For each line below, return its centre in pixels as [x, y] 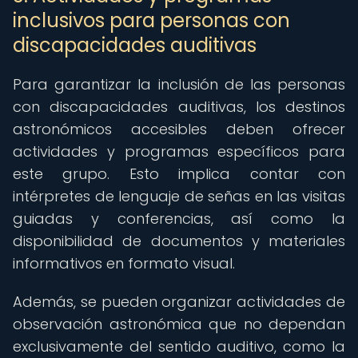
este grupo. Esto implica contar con [179, 174]
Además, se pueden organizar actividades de [179, 302]
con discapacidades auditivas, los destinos [179, 107]
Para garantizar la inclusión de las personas [179, 84]
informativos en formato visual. [124, 263]
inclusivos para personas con [151, 20]
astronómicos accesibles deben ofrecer [179, 129]
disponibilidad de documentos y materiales [179, 241]
